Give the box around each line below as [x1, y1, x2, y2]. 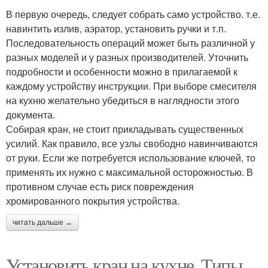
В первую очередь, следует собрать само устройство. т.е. [6, 7, 260, 21]
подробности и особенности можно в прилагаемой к [6, 65, 237, 78]
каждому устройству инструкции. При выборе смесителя [6, 79, 257, 93]
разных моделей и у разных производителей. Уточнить [6, 50, 248, 64]
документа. [6, 108, 55, 121]
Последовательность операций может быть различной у [6, 36, 255, 50]
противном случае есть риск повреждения [6, 179, 194, 193]
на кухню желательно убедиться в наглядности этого [6, 93, 239, 107]
